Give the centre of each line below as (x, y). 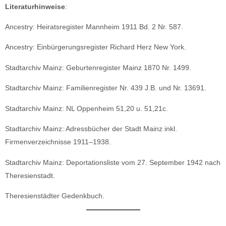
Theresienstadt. (30, 175)
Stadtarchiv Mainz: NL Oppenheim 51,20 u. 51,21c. (87, 108)
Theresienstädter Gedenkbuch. (55, 196)
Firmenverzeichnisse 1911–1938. (58, 142)
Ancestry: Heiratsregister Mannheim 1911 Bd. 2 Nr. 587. (94, 26)
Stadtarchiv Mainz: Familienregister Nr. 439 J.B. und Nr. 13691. (106, 88)
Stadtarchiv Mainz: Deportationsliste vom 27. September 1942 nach (113, 162)
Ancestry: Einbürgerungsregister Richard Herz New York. (96, 47)
